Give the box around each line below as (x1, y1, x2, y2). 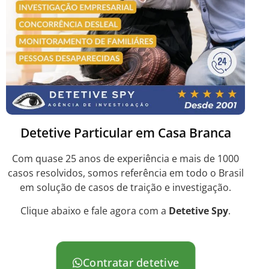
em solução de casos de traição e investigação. (20, 181, 231, 195)
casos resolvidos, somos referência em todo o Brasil (7, 166, 244, 180)
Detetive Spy (169, 204, 228, 217)
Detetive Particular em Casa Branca (20, 124, 231, 142)
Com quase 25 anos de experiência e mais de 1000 (12, 152, 239, 166)
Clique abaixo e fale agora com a (20, 204, 169, 217)
